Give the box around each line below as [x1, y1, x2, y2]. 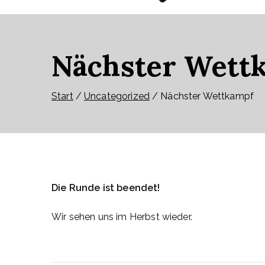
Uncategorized [83, 91, 150, 102]
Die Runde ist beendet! [51, 182, 160, 193]
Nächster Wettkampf [160, 91, 254, 102]
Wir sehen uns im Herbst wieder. [51, 211, 192, 222]
